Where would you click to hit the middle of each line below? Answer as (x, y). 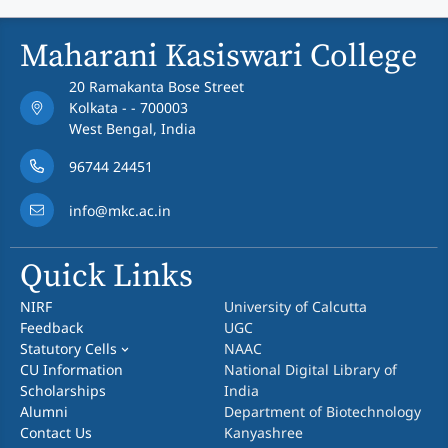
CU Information (71, 369)
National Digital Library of (310, 369)
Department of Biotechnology (322, 411)
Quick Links (106, 277)
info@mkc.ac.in (120, 210)
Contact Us (56, 432)
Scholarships (63, 390)
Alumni (44, 411)
